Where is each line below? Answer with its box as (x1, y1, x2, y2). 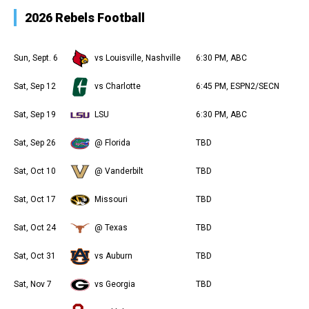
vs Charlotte (94, 81, 141, 91)
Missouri (94, 194, 128, 204)
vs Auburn (94, 250, 132, 261)
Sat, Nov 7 (14, 279, 52, 289)
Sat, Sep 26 (14, 137, 56, 148)
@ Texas (94, 222, 128, 232)
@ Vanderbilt (94, 166, 143, 176)
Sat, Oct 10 (14, 166, 56, 176)
